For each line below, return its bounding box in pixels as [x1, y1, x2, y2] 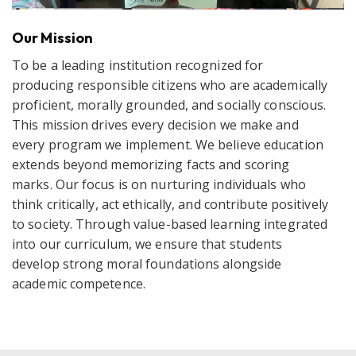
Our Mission [12, 28, 94, 47]
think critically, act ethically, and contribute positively [12, 195, 328, 213]
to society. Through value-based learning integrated [12, 215, 328, 233]
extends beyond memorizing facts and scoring [12, 155, 290, 173]
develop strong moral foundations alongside [12, 254, 282, 273]
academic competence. [12, 274, 146, 292]
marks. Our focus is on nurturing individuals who [12, 175, 306, 193]
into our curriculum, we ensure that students [12, 234, 283, 253]
